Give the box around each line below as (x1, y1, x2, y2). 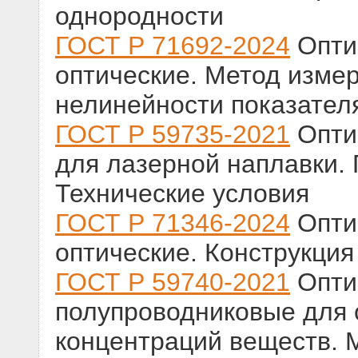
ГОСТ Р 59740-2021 (55, 268, 290, 297)
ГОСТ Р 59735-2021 (55, 120, 290, 149)
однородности (55, 2, 224, 31)
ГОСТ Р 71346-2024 (55, 209, 290, 238)
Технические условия (55, 179, 309, 209)
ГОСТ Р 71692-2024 (55, 31, 290, 61)
